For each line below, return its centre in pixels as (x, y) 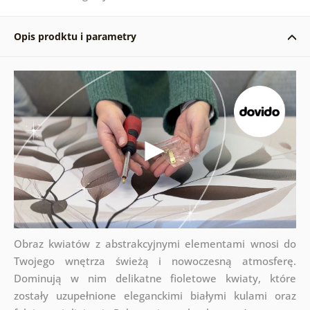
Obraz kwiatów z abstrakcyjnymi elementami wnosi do (155, 244)
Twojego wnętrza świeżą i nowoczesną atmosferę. (155, 261)
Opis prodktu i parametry (75, 36)
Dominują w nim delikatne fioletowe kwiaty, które (155, 279)
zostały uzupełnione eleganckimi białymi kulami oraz (155, 296)
